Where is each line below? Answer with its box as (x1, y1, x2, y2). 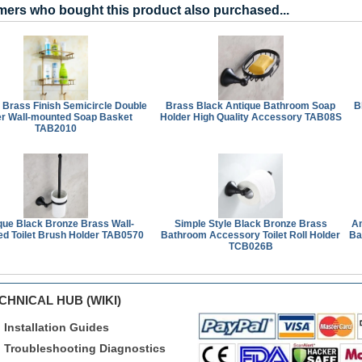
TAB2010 (35, 122, 78, 134)
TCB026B (228, 240, 273, 252)
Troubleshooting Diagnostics (4, 341, 166, 355)
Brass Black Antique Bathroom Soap (166, 99, 336, 112)
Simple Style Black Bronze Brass (174, 217, 327, 229)
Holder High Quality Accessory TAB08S (159, 111, 342, 123)
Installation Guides (4, 320, 109, 334)
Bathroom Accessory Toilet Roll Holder (161, 229, 341, 241)
